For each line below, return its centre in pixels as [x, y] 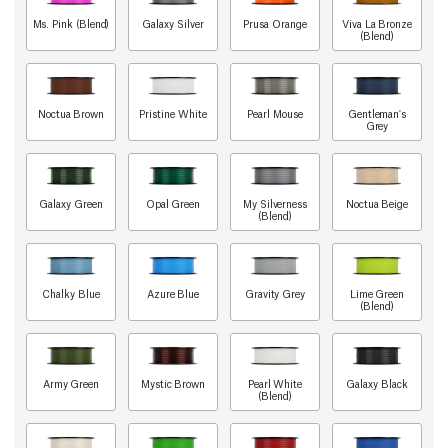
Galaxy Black [377, 383]
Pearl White [275, 383]
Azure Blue [173, 293]
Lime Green [377, 293]
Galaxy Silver [173, 23]
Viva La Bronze [377, 23]
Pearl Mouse [275, 113]
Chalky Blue [71, 293]
